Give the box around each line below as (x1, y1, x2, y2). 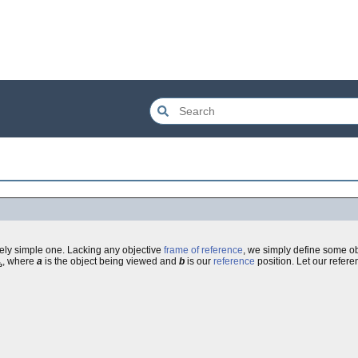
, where (2, 256, 37, 267)
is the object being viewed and (42, 256, 179, 267)
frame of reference (164, 245, 243, 256)
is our (185, 256, 213, 267)
